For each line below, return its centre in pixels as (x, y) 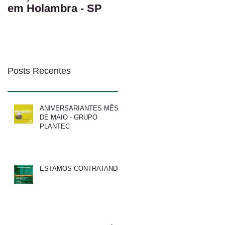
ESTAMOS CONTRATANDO (81, 168)
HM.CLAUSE (151, 21)
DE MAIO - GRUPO (69, 117)
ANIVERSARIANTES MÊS (79, 108)
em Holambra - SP (55, 8)
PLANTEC (55, 126)
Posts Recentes (39, 71)
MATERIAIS (148, 8)
